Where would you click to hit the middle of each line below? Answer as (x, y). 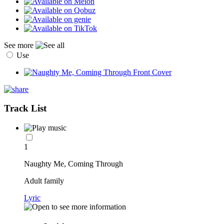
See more (20, 45)
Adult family (44, 181)
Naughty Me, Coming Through (73, 164)
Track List (25, 108)
